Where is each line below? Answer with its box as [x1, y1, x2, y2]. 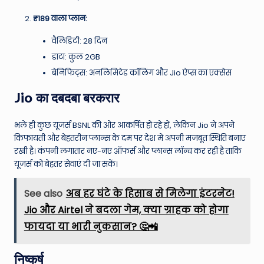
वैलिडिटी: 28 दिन [52, 36, 107, 47]
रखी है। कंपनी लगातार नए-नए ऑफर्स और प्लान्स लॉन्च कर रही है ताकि [14, 146, 242, 157]
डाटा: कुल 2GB [52, 52, 100, 62]
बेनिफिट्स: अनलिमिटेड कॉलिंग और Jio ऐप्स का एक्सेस [52, 68, 232, 78]
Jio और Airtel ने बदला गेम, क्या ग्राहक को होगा [24, 203, 229, 217]
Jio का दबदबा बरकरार [14, 90, 120, 107]
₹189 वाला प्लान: [33, 14, 87, 24]
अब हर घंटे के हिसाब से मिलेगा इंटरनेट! [65, 187, 235, 201]
